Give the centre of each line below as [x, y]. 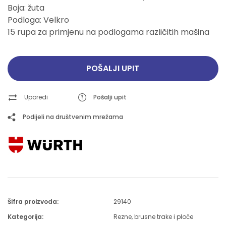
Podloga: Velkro [38, 20]
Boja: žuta [26, 8]
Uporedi [36, 97]
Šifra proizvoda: [33, 202]
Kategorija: [25, 217]
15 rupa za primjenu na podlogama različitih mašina [108, 32]
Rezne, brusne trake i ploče [153, 217]
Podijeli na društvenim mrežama [73, 117]
